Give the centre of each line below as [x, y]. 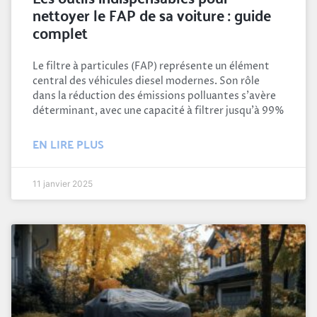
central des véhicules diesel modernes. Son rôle [146, 81]
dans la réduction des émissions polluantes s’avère [154, 96]
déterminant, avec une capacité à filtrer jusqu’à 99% [158, 110]
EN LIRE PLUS [68, 144]
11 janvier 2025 [63, 183]
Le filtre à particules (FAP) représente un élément [151, 66]
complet [60, 31]
